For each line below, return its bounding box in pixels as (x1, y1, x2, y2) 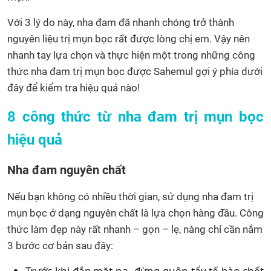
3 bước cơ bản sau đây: (7, 239, 113, 252)
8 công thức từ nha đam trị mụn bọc (7, 108, 264, 125)
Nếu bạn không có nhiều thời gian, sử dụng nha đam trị (7, 190, 253, 203)
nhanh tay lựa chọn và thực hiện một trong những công (7, 48, 255, 61)
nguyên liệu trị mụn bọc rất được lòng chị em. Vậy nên (7, 32, 250, 45)
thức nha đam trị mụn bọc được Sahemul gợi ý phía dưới (7, 65, 263, 77)
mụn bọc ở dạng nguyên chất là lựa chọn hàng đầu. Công (7, 206, 264, 219)
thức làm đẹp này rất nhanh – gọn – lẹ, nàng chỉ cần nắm (7, 223, 263, 235)
